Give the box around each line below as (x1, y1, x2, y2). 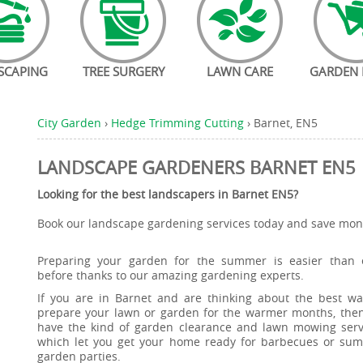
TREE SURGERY (82, 63, 164, 79)
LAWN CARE (207, 63, 273, 79)
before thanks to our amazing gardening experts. (37, 267, 304, 283)
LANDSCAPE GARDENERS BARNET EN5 (37, 156, 356, 179)
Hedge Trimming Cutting (111, 115, 244, 130)
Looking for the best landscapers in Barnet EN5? (37, 186, 298, 202)
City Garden (37, 115, 101, 130)
